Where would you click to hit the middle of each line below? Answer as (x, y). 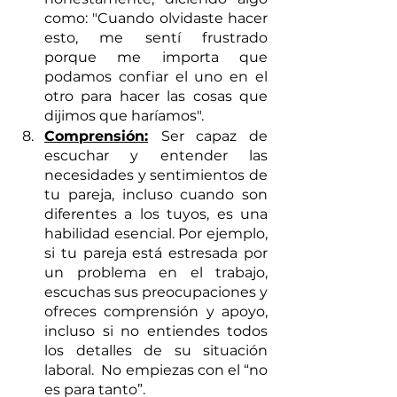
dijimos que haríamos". (124, 115)
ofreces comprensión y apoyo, (156, 311)
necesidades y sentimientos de (156, 175)
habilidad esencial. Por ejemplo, (156, 233)
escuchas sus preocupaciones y (156, 292)
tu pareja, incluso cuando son (156, 194)
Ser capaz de (214, 136)
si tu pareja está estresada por (156, 253)
